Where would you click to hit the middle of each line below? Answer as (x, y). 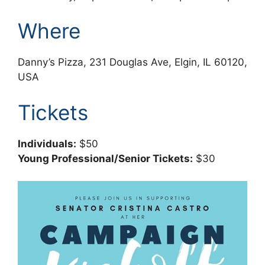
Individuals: (47, 143)
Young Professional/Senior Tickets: (105, 158)
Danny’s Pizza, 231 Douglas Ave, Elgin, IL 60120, (132, 62)
